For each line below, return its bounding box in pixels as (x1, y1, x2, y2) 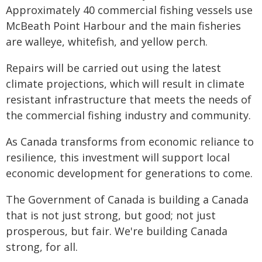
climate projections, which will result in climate (6, 77, 244, 91)
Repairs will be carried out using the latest (6, 61, 221, 75)
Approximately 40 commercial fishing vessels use (6, 3, 253, 17)
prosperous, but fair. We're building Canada (6, 224, 227, 238)
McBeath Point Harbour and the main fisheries (6, 19, 241, 33)
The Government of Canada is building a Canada (6, 192, 249, 206)
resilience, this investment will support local (6, 150, 230, 164)
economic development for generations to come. (6, 166, 253, 180)
